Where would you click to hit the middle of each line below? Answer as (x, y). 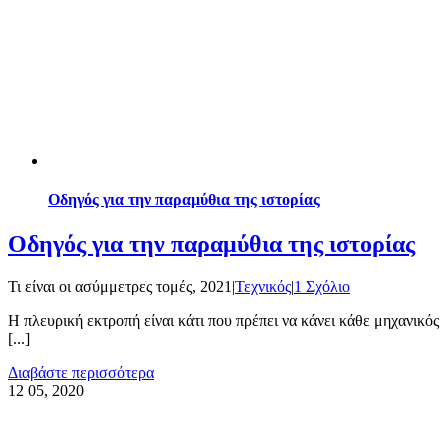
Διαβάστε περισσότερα (81, 372)
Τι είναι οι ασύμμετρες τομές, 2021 (120, 286)
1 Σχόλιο (322, 286)
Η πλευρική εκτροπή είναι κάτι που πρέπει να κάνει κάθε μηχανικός (223, 320)
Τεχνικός (263, 286)
